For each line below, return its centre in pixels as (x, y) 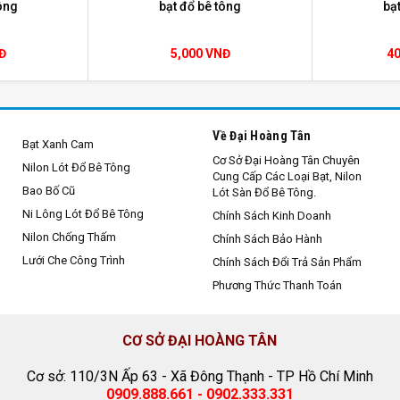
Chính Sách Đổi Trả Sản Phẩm (287, 262)
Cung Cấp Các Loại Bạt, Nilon (287, 176)
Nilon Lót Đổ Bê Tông (76, 167)
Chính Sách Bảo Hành (268, 238)
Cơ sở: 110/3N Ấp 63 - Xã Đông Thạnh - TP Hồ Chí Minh (200, 376)
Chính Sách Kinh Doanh (272, 215)
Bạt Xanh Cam (58, 144)
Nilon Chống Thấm (69, 237)
